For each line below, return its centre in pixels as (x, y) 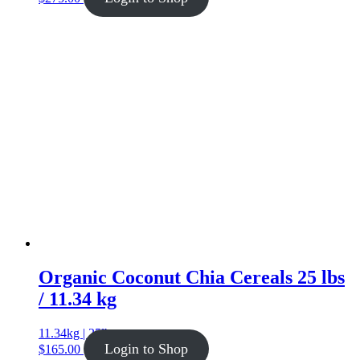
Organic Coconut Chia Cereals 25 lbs (192, 278)
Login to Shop (146, 349)
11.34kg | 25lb (75, 333)
